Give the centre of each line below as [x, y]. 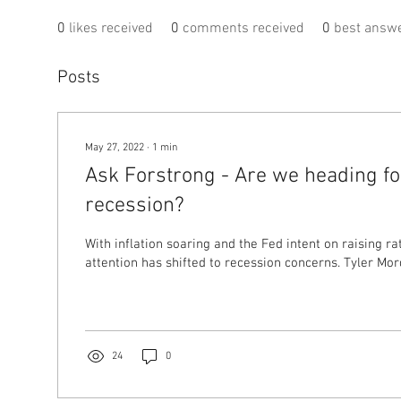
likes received [111, 29]
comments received [243, 29]
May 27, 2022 [115, 148]
